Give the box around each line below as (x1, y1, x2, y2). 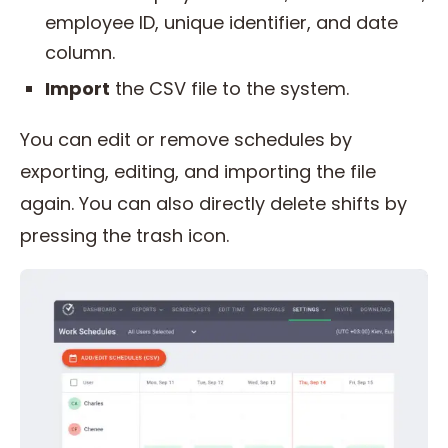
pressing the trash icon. (20, 223, 234, 249)
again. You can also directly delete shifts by (20, 191, 407, 217)
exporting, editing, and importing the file (20, 159, 376, 185)
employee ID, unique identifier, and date (45, 10, 398, 36)
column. (45, 40, 115, 66)
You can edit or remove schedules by (20, 127, 352, 153)
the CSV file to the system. (110, 76, 354, 102)
